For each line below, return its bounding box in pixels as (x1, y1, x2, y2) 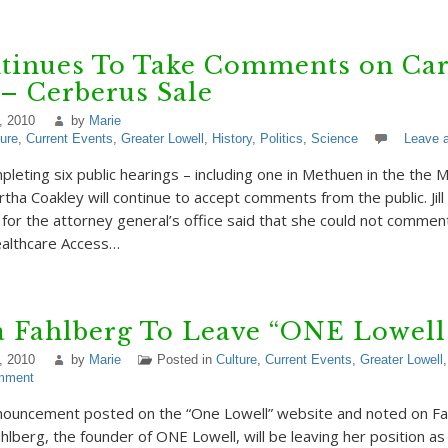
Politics (259, 131, 303, 146)
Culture (215, 352, 257, 367)
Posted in (156, 352, 216, 367)
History (211, 131, 252, 146)
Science (310, 131, 358, 146)
